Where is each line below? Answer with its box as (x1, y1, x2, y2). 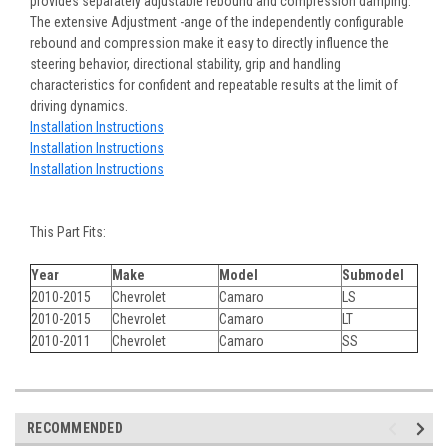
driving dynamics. (30, 97, 128, 114)
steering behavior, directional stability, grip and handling (30, 55, 341, 72)
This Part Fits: (30, 223, 106, 240)
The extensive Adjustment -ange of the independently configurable (30, 13, 404, 30)
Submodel (342, 266, 404, 283)
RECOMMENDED (27, 419, 123, 436)
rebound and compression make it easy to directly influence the (30, 34, 389, 51)
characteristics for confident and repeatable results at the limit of (30, 76, 398, 93)
